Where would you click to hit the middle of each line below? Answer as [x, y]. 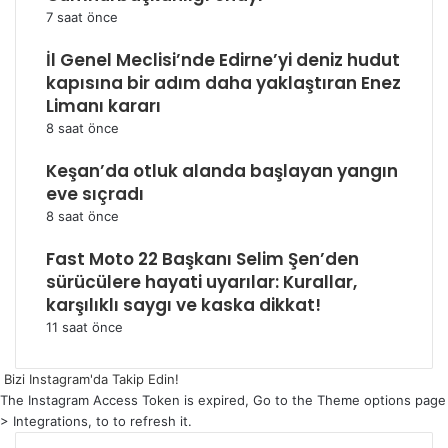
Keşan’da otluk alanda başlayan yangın [222, 171]
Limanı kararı [103, 106]
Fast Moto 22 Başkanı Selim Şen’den [202, 259]
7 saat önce [82, 17]
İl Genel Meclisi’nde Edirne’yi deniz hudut [223, 60]
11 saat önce [84, 327]
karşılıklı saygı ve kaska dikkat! [183, 305]
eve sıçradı [95, 194]
